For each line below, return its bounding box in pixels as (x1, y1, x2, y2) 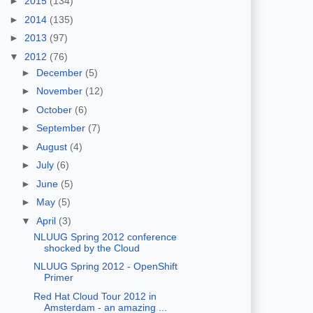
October (36, 103, 75, 115)
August (36, 140, 70, 152)
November (36, 85, 85, 97)
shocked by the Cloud (43, 242, 140, 254)
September (36, 122, 88, 134)
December (36, 66, 85, 78)
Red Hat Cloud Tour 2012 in (33, 290, 156, 302)
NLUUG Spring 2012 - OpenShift (33, 261, 177, 272)
